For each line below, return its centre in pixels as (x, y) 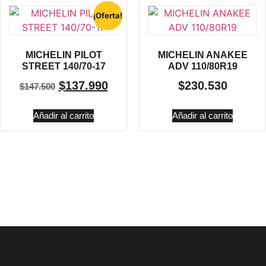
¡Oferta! (107, 16)
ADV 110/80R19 (202, 66)
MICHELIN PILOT (64, 55)
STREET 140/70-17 (64, 66)
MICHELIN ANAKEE (202, 55)
